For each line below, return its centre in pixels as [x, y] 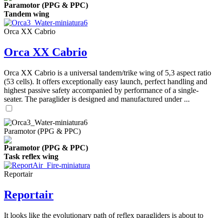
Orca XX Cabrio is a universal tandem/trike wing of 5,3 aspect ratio [108, 73]
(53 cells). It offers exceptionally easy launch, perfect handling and [106, 81]
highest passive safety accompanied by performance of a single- [101, 90]
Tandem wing [27, 14]
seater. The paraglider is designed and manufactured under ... [97, 99]
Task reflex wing [31, 156]
